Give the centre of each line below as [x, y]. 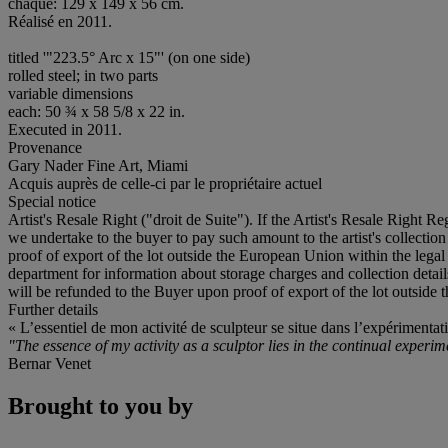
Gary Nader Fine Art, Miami [98, 165]
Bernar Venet [49, 363]
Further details [53, 309]
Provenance [45, 147]
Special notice [52, 201]
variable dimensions [70, 93]
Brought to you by [100, 405]
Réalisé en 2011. [60, 21]
